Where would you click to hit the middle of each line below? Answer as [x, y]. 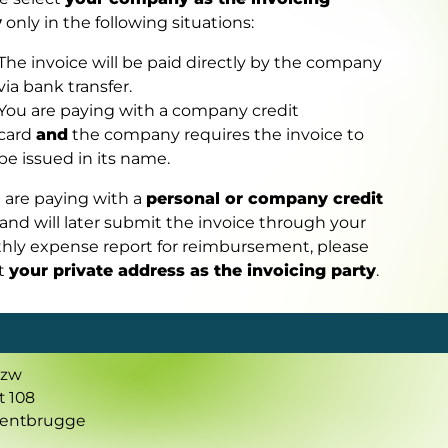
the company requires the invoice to [216, 135]
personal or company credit [265, 199]
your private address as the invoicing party [193, 271]
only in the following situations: [128, 23]
